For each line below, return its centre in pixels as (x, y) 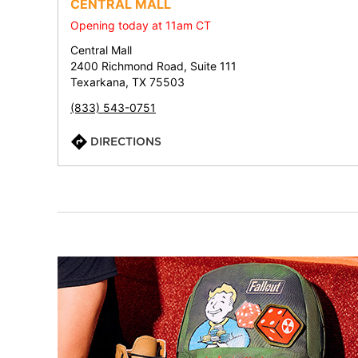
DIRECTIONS (126, 141)
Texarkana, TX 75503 (127, 82)
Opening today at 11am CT (141, 25)
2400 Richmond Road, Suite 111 (153, 66)
